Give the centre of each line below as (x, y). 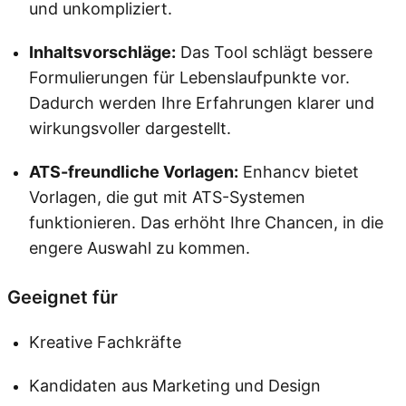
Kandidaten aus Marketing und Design (175, 385)
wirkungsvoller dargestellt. (130, 128)
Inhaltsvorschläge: (102, 52)
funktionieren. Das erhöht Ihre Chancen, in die (206, 222)
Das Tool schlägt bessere (274, 52)
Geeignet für (63, 297)
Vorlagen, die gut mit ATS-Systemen (167, 197)
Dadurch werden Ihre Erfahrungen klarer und (202, 102)
